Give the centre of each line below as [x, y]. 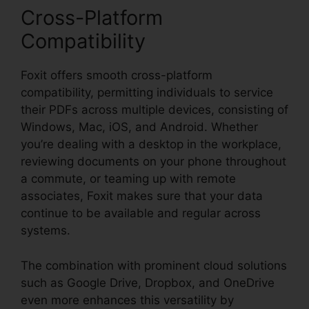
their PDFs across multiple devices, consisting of [154, 110]
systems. [46, 231]
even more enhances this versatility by [127, 300]
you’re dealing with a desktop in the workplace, [151, 144]
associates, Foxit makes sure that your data [142, 196]
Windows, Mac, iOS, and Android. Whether [139, 127]
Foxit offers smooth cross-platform [117, 76]
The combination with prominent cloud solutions [154, 265]
